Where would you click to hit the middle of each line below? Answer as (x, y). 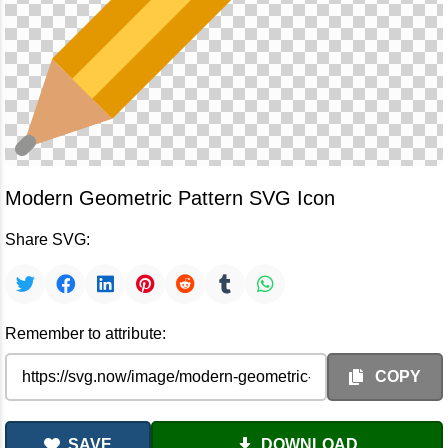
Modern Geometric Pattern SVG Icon (170, 198)
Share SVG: (47, 239)
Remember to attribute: (85, 333)
